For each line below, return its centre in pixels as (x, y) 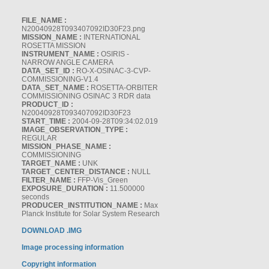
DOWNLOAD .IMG (52, 231)
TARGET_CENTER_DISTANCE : (76, 172)
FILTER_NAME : (49, 180)
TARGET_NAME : (51, 163)
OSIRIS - (114, 54)
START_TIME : (46, 121)
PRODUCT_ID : (47, 104)
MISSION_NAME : (52, 37)
